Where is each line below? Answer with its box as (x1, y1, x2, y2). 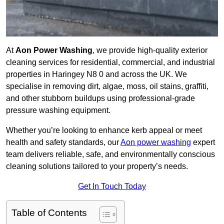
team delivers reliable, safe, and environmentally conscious (6, 150, 215, 159)
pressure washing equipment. (6, 106, 110, 115)
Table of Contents (11, 207, 87, 218)
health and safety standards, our (6, 138, 120, 147)
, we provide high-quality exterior (92, 46, 207, 55)
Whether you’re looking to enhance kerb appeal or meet (6, 126, 202, 135)
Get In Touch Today (78, 182, 146, 191)
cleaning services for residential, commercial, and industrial (6, 58, 215, 67)
